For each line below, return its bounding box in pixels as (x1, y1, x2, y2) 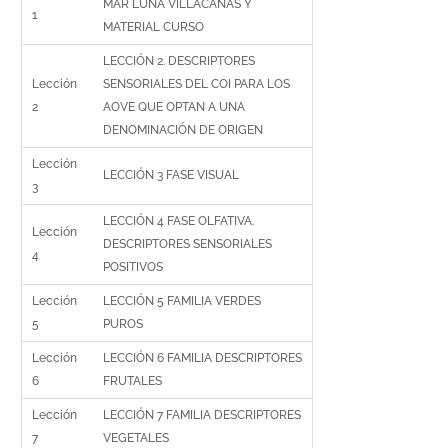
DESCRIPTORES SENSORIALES (103, 237, 273, 251)
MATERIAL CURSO (103, 20, 205, 34)
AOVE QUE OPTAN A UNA (103, 100, 246, 114)
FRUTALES (103, 374, 163, 388)
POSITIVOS (103, 260, 164, 274)
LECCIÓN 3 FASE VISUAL (103, 168, 240, 182)
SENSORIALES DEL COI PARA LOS (103, 77, 291, 91)
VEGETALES (103, 431, 170, 445)
